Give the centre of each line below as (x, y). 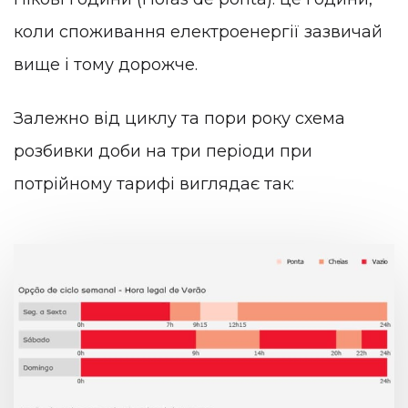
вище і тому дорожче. (106, 64)
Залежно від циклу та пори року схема (179, 119)
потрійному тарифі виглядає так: (154, 184)
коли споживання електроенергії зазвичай (198, 31)
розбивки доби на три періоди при (163, 152)
